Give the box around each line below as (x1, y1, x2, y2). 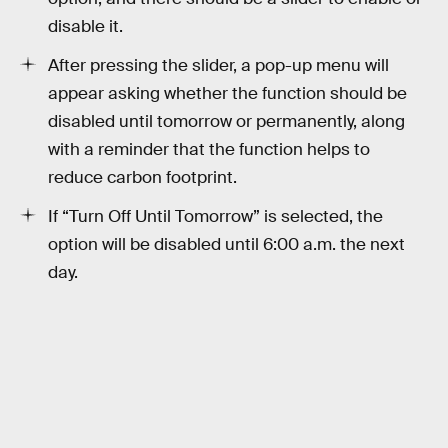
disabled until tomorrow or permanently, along (48, 111, 405, 133)
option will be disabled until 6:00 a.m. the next (48, 233, 405, 255)
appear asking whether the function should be (48, 83, 407, 105)
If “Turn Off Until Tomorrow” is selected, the (48, 205, 383, 227)
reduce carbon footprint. (48, 167, 237, 189)
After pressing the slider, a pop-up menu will (48, 55, 389, 77)
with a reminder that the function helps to (48, 139, 370, 161)
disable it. (48, 16, 123, 38)
